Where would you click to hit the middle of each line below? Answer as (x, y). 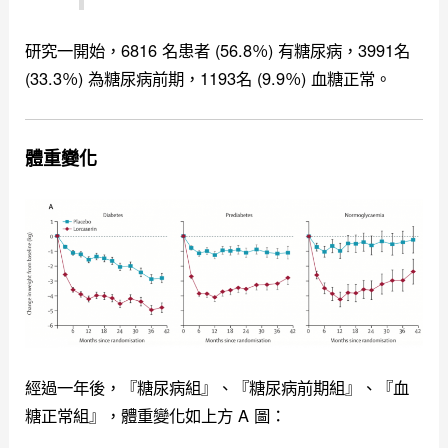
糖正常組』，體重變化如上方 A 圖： (156, 414)
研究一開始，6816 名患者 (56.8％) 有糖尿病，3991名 (218, 49)
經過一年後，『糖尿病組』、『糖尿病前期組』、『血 (217, 386)
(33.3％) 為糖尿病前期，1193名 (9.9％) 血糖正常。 (208, 77)
